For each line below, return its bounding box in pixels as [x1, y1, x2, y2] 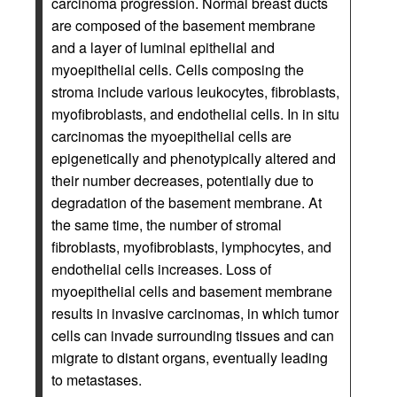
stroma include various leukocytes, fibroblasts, [51, 82, 339, 102]
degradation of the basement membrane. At [51, 192, 322, 213]
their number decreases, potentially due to [51, 170, 314, 191]
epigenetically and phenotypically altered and [51, 148, 336, 168]
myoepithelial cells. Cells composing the [51, 59, 304, 80]
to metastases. [51, 370, 142, 390]
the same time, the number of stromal [51, 214, 282, 235]
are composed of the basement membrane [51, 15, 315, 35]
